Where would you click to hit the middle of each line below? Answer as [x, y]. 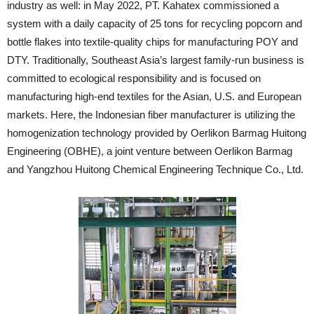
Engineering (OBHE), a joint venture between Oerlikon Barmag [150, 151]
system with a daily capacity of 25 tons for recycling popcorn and [155, 23]
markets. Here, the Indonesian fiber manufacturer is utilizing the [151, 115]
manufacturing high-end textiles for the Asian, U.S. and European [154, 96]
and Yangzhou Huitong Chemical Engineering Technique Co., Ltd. [155, 169]
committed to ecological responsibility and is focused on [134, 78]
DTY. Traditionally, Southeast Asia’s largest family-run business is [156, 60]
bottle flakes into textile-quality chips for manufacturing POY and [152, 42]
